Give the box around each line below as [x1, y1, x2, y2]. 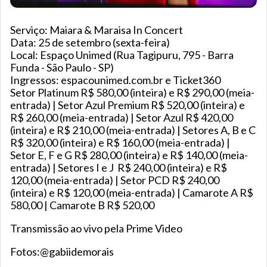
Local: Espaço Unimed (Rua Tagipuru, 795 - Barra [10, 48, 234, 62]
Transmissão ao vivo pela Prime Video [10, 222, 182, 235]
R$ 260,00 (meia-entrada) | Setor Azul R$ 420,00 [10, 111, 233, 125]
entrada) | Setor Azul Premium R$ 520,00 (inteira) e [10, 98, 245, 112]
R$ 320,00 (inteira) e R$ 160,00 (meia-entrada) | [10, 136, 230, 150]
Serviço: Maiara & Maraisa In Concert [10, 23, 183, 37]
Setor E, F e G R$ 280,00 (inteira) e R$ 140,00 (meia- [10, 148, 248, 162]
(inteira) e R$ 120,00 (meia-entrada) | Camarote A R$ [10, 186, 253, 200]
